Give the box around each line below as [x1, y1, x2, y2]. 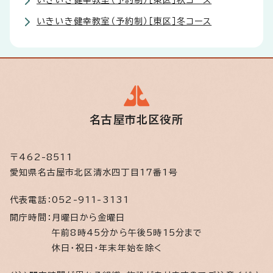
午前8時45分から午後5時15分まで [52, 229, 203, 238]
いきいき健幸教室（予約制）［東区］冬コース [37, 17, 212, 26]
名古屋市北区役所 [90, 114, 183, 126]
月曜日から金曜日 [52, 213, 132, 222]
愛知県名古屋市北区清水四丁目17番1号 [10, 168, 178, 177]
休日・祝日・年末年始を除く [52, 244, 163, 253]
